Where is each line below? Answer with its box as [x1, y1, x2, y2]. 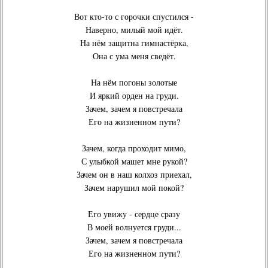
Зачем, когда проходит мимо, [82, 142, 186, 154]
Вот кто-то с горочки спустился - [74, 11, 194, 22]
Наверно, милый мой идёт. [85, 24, 183, 35]
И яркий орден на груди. [89, 90, 179, 101]
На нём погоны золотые [91, 77, 177, 88]
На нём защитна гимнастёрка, [80, 37, 188, 48]
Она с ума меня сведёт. [92, 50, 176, 62]
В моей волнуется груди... [87, 221, 181, 233]
